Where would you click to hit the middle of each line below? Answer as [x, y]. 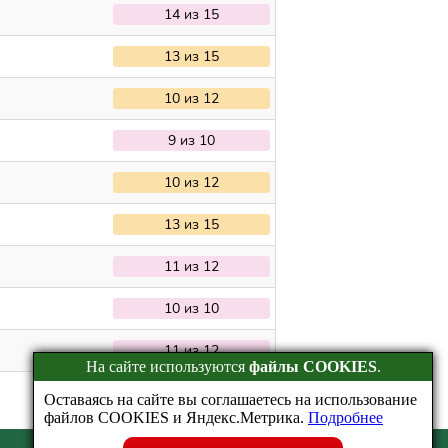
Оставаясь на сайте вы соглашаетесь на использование [230, 399]
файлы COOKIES [312, 366]
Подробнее [345, 417]
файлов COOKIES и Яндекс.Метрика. [176, 417]
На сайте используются [167, 366]
